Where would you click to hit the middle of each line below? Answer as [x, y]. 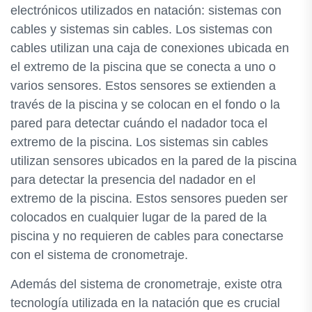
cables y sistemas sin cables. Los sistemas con [141, 29]
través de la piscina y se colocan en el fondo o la [145, 104]
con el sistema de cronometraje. [99, 255]
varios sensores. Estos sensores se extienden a [143, 86]
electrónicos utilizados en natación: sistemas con [146, 10]
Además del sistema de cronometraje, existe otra [146, 284]
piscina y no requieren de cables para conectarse [147, 236]
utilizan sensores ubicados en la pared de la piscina [154, 161]
